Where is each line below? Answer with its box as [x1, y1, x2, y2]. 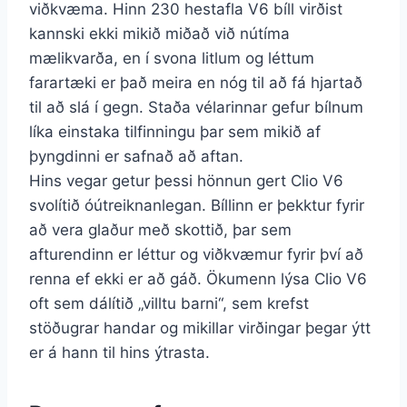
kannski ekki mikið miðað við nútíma [29, 24, 290, 43]
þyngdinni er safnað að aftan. [29, 146, 243, 165]
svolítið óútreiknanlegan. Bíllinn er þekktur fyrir [29, 195, 364, 214]
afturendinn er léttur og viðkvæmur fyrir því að [29, 244, 363, 263]
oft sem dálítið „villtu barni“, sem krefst [29, 293, 309, 313]
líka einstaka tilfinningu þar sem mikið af [29, 122, 321, 141]
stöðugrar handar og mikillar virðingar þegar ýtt [29, 318, 371, 337]
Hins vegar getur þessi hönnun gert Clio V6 [29, 171, 343, 190]
